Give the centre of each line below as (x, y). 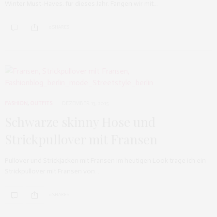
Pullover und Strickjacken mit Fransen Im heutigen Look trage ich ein (105, 160)
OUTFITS (41, 103)
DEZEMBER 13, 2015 (85, 103)
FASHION (16, 103)
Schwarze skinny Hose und (80, 122)
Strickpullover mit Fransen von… (52, 171)
